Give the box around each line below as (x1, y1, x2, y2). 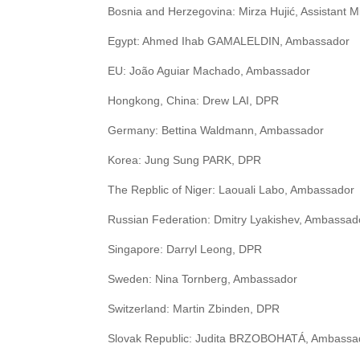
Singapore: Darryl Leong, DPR (108, 243, 263, 256)
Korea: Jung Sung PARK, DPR (108, 153, 262, 167)
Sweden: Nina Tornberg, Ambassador (108, 272, 298, 286)
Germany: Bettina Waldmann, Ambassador (108, 124, 325, 137)
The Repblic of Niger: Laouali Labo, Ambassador (108, 183, 355, 197)
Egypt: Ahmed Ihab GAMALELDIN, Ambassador (108, 35, 350, 48)
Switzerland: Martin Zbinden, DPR (108, 302, 280, 316)
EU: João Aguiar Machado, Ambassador (108, 64, 311, 78)
